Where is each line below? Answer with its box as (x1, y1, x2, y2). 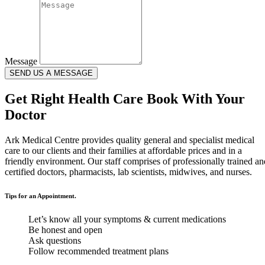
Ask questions (28, 235, 81, 245)
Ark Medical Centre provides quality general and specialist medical (5, 134, 254, 145)
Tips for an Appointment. (5, 192, 76, 199)
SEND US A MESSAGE (9, 68, 93, 77)
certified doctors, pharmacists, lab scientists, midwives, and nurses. (5, 166, 252, 177)
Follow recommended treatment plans (28, 245, 169, 256)
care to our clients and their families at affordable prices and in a (5, 145, 242, 156)
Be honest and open (28, 224, 102, 235)
